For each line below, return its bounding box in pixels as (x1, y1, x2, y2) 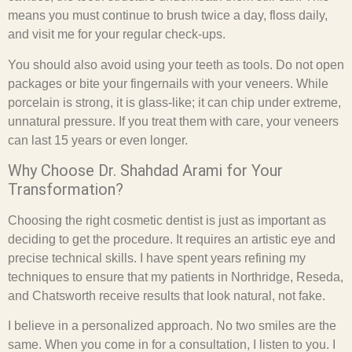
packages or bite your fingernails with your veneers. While (8, 76, 328, 90)
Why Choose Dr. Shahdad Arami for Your (8, 161, 283, 181)
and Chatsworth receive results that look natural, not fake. (8, 289, 325, 303)
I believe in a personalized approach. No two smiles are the (8, 319, 336, 333)
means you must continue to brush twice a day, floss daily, (8, 9, 328, 23)
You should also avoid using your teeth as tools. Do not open (8, 57, 344, 71)
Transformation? (8, 180, 123, 200)
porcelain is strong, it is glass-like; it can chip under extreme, (8, 95, 341, 109)
